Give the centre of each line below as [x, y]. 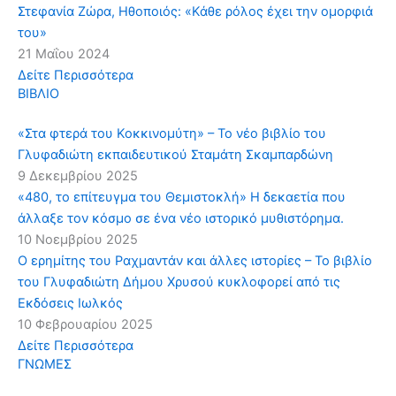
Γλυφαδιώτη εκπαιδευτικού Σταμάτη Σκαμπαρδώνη [175, 154]
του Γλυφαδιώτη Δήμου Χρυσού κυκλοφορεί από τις [179, 282]
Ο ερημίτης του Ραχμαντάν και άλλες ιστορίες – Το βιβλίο [195, 260]
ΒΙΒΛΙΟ [38, 93]
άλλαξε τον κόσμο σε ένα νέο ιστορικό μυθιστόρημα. [181, 218]
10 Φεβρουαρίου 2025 [85, 324]
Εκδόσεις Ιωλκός [70, 303]
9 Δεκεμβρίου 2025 [78, 175]
